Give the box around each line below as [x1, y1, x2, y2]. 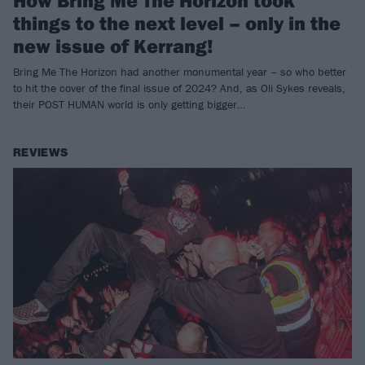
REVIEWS [13, 146, 68, 160]
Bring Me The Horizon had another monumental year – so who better [13, 64, 346, 79]
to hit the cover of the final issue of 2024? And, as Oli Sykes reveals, [13, 81, 345, 95]
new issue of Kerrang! [13, 33, 213, 58]
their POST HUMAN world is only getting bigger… [13, 97, 245, 112]
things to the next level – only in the [13, 11, 341, 35]
